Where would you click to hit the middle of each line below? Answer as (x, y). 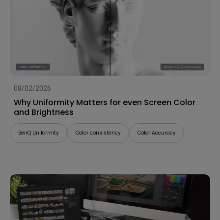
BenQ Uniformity (39, 133)
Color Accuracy (157, 133)
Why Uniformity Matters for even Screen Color (105, 103)
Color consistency (98, 133)
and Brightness (44, 112)
